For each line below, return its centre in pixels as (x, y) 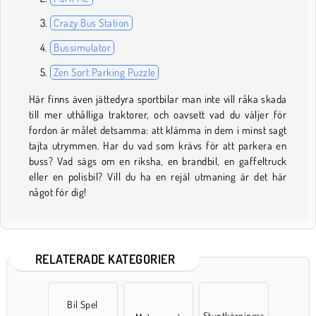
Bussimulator (83, 48)
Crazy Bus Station (91, 23)
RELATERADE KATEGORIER (105, 259)
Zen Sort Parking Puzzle (105, 73)
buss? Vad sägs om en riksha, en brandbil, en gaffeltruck (158, 162)
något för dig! (58, 193)
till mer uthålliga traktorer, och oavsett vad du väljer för (158, 115)
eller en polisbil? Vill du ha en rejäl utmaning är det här (158, 177)
